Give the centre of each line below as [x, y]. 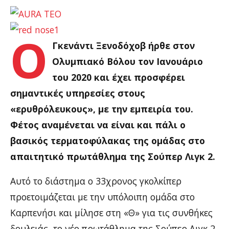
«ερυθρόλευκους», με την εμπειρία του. [102, 109]
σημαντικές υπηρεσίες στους [78, 93]
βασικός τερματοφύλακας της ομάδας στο [108, 140]
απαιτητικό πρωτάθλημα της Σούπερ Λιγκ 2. [113, 156]
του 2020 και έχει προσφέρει [119, 77]
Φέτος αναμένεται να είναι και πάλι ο [98, 124]
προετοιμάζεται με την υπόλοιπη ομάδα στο [102, 197]
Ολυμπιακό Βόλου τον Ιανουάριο [128, 61]
